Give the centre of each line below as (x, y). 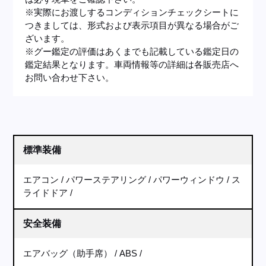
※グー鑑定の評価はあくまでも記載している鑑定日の (132, 51)
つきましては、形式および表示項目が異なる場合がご (132, 25)
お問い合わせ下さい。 (70, 77)
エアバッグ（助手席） (68, 253)
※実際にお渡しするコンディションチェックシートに (132, 12)
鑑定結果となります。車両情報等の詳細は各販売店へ (132, 64)
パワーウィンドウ (189, 180)
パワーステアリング (106, 180)
